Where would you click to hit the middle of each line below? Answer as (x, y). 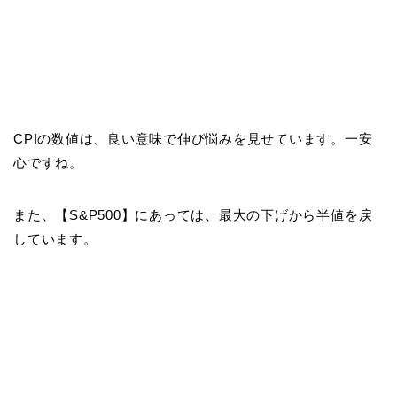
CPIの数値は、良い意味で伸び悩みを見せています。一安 (193, 138)
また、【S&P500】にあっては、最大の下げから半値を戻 (193, 214)
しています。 (55, 238)
